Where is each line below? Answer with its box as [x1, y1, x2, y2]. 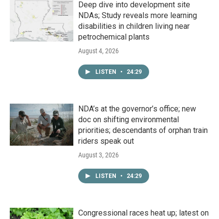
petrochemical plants [78, 32, 150, 42]
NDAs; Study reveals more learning [78, 11, 197, 21]
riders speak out [78, 136, 134, 146]
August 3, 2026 [78, 151, 119, 159]
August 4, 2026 [78, 47, 119, 55]
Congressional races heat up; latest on [78, 208, 209, 218]
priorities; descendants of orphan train [78, 126, 208, 135]
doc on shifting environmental [78, 115, 179, 125]
